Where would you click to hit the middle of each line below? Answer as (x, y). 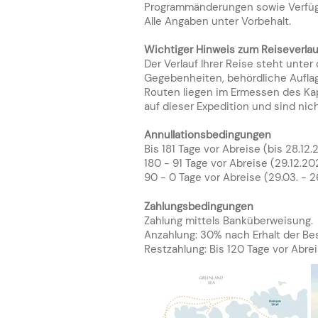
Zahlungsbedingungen (200, 207)
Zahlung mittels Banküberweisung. (229, 221)
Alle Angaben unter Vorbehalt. (219, 21)
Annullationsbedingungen (209, 135)
